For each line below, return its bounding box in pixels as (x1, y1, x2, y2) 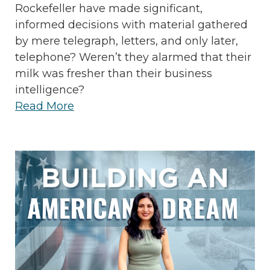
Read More (15, 99, 74, 113)
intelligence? (15, 83, 84, 97)
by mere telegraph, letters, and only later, (15, 34, 238, 48)
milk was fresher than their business (15, 67, 212, 81)
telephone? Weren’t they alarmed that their (15, 51, 251, 64)
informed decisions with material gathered (15, 18, 248, 32)
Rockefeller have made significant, (15, 2, 202, 16)
